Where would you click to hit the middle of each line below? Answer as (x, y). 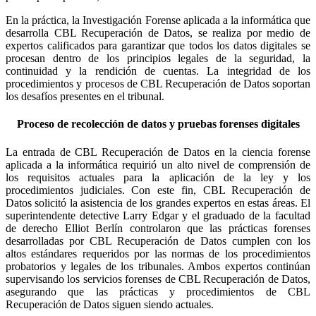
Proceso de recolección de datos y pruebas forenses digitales (158, 124)
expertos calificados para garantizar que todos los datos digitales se (158, 46)
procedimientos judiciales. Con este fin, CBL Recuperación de (158, 190)
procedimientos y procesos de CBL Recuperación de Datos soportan (158, 84)
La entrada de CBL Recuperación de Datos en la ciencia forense (158, 152)
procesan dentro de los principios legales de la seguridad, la (158, 59)
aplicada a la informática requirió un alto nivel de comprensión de (158, 164)
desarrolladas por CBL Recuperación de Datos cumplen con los (158, 241)
